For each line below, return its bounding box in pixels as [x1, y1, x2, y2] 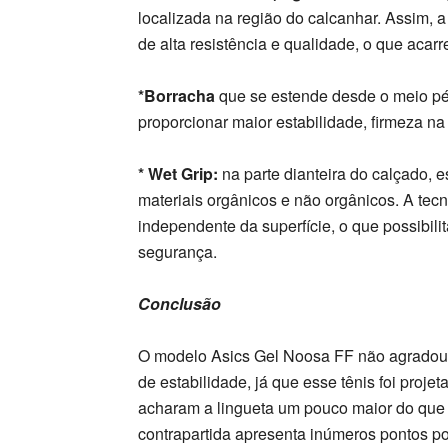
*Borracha [138, 84, 215, 107]
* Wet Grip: [138, 162, 218, 185]
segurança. [138, 240, 217, 263]
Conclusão [138, 292, 221, 315]
